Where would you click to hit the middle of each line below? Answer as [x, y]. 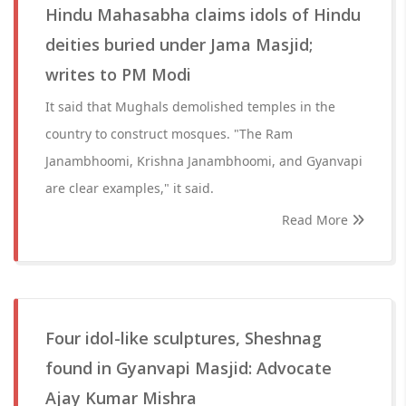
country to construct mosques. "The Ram [169, 134]
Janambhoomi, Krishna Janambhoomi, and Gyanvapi [204, 161]
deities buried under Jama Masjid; [179, 44]
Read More [317, 220]
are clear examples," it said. [130, 188]
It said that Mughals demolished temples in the [190, 106]
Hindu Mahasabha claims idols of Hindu [203, 14]
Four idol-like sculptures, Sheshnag [184, 338]
